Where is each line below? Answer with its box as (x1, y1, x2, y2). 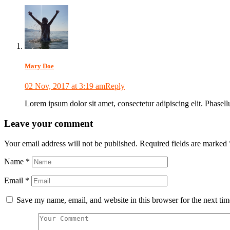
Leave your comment (4, 118, 93, 129)
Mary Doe (25, 62, 54, 70)
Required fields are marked (140, 139, 229, 148)
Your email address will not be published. (4, 139, 138, 148)
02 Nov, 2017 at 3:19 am (25, 82, 105, 91)
